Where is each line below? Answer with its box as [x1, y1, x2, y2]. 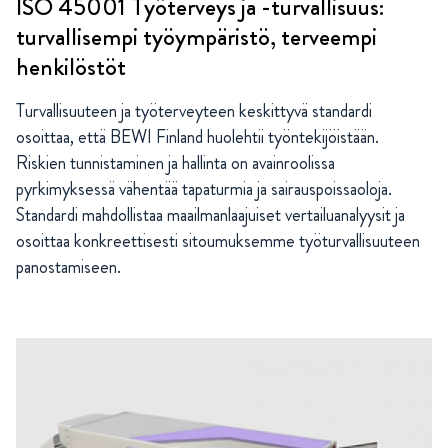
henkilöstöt [16, 50, 126, 84]
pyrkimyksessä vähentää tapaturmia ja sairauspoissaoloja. [16, 176, 392, 202]
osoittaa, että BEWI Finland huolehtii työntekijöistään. [16, 124, 379, 150]
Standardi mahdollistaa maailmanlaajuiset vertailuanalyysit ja [16, 202, 405, 228]
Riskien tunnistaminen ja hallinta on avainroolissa [16, 150, 335, 176]
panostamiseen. [16, 254, 121, 280]
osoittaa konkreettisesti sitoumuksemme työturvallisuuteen [16, 228, 420, 254]
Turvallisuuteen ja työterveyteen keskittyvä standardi [16, 98, 372, 124]
